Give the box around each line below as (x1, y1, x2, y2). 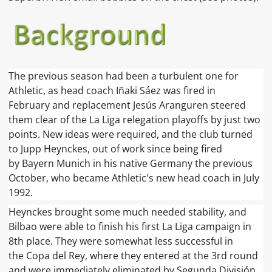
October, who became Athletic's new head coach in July (8, 171, 260, 185)
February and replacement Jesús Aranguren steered (8, 98, 246, 112)
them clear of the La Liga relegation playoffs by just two (8, 112, 261, 126)
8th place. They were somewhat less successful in (8, 234, 234, 248)
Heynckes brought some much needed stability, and (8, 205, 247, 219)
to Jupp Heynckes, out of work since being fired (8, 141, 223, 155)
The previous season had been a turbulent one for (8, 69, 239, 83)
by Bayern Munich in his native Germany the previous (8, 156, 253, 170)
